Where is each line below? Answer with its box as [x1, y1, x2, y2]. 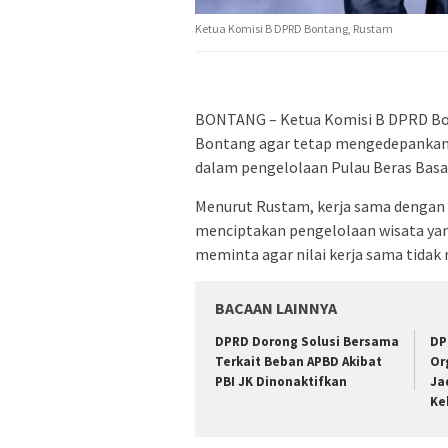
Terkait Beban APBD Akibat [215, 353, 382, 371]
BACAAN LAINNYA [215, 298, 337, 319]
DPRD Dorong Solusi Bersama [215, 333, 399, 351]
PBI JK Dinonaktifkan [215, 373, 347, 391]
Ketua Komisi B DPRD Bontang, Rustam [195, 21, 393, 37]
